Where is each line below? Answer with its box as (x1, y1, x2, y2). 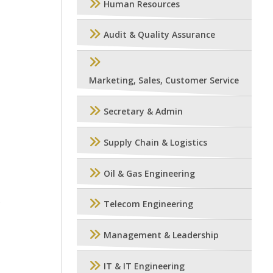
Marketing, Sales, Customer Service (89, 74, 239, 87)
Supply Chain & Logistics (104, 136, 207, 149)
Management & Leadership (104, 229, 219, 241)
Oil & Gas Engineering (104, 167, 195, 179)
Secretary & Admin (104, 105, 183, 118)
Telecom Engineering (104, 198, 193, 210)
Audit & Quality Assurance (104, 29, 215, 41)
